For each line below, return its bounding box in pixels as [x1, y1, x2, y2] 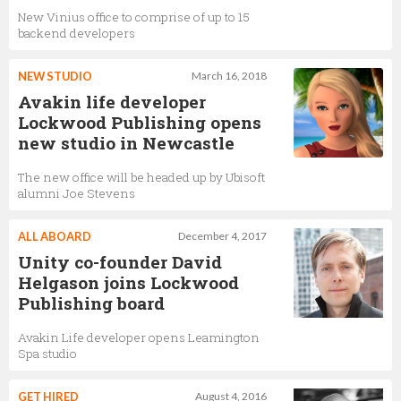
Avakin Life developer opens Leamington [18, 328, 260, 346]
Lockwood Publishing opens [18, 110, 261, 133]
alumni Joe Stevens [18, 184, 135, 201]
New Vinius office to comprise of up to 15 [18, 8, 250, 25]
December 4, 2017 [178, 228, 267, 243]
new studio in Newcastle [18, 131, 235, 154]
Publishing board [18, 291, 165, 314]
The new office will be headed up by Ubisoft [18, 168, 265, 185]
